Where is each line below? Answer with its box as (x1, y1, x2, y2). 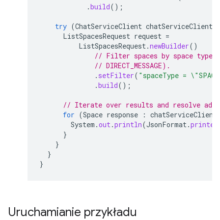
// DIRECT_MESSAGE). (94, 61, 170, 70)
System (71, 120, 95, 129)
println (114, 120, 142, 129)
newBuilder (150, 41, 189, 51)
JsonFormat (146, 120, 187, 129)
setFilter (98, 71, 134, 80)
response (107, 110, 138, 119)
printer (191, 120, 218, 129)
